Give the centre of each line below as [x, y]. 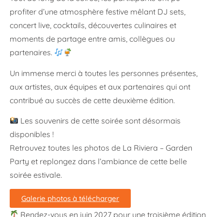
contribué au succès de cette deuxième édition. [92, 100]
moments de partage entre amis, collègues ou [92, 39]
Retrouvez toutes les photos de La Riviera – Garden [101, 148]
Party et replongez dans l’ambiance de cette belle [98, 162]
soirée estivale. [36, 175]
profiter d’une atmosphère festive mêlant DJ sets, [98, 12]
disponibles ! [32, 134]
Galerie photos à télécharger [70, 198]
